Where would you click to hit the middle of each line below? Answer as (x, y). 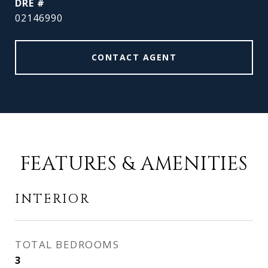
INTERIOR (53, 199)
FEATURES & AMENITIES (134, 164)
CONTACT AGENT (134, 57)
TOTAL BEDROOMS (67, 244)
